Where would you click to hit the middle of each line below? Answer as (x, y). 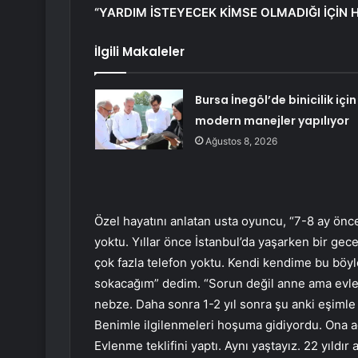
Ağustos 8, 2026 (241, 141)
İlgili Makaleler (139, 52)
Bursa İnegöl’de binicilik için (275, 100)
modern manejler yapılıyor (272, 121)
